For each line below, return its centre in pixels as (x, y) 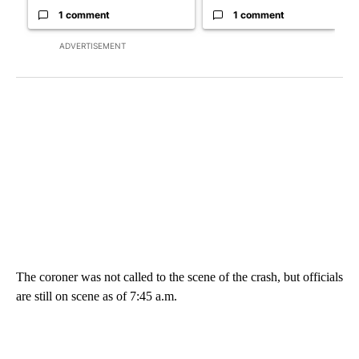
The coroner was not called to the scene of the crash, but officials (179, 276)
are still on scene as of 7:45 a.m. (97, 296)
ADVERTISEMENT (93, 45)
